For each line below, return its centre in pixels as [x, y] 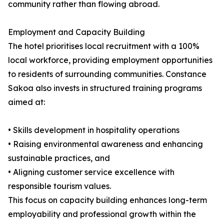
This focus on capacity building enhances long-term [107, 200]
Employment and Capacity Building [76, 32]
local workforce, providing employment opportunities [110, 60]
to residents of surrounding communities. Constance [107, 74]
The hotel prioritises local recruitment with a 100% [104, 46]
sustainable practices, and [59, 158]
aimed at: [26, 102]
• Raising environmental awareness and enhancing [105, 144]
